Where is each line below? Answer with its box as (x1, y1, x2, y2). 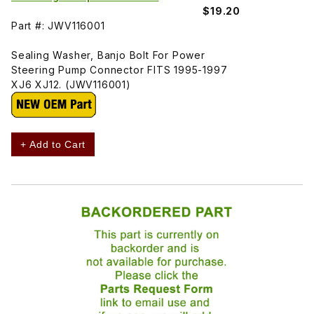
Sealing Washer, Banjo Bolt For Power (11, 48, 205, 61)
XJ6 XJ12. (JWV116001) (11, 78, 131, 90)
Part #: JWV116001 (11, 19, 105, 32)
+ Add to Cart (20, 138, 86, 150)
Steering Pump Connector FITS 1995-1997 (11, 63, 228, 76)
